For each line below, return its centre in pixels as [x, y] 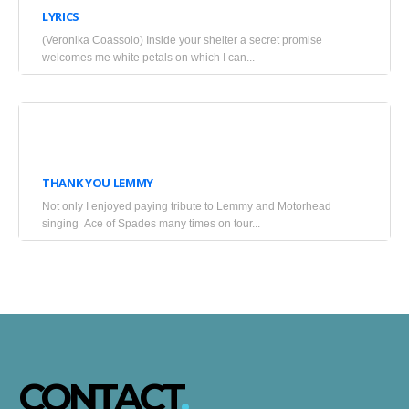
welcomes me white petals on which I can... [148, 57]
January [37, 138]
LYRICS [61, 16]
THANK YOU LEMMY [98, 182]
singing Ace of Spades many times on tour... [151, 223]
